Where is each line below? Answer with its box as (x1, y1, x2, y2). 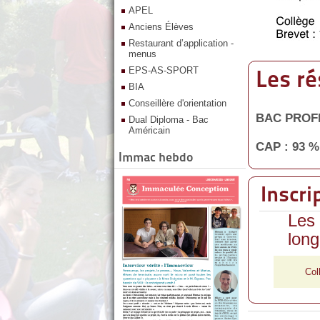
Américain (129, 125, 170, 136)
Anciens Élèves (129, 21, 194, 32)
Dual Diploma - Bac (129, 114, 209, 125)
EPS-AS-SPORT (129, 65, 199, 76)
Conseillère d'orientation (129, 98, 226, 109)
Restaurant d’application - (129, 38, 234, 49)
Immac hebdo (119, 149, 193, 164)
